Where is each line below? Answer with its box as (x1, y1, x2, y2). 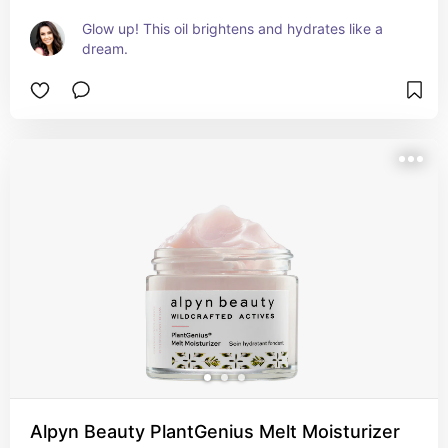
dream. (82, 40, 128, 57)
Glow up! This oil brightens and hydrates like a (82, 20, 383, 37)
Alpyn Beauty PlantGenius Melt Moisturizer (30, 421, 400, 442)
